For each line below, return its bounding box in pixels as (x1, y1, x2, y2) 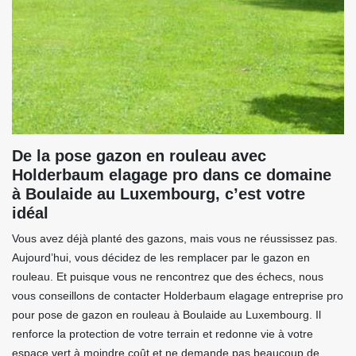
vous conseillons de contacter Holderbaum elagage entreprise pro (12, 289, 343, 303)
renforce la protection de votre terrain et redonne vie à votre (12, 327, 313, 341)
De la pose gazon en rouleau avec (12, 147, 266, 165)
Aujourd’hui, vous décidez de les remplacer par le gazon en (12, 251, 310, 265)
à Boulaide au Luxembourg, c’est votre (12, 185, 305, 203)
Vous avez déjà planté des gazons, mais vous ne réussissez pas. (12, 232, 338, 246)
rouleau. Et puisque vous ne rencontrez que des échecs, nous (12, 270, 323, 284)
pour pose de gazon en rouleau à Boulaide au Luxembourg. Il (12, 308, 321, 322)
